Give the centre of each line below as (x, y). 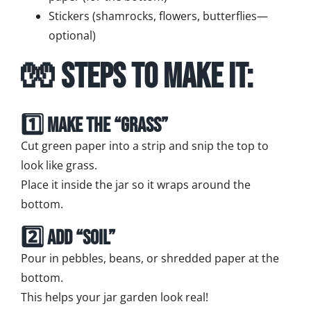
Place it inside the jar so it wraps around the (136, 185)
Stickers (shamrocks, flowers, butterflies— (158, 16)
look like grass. (59, 166)
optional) (72, 36)
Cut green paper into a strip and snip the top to (145, 146)
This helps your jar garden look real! (115, 297)
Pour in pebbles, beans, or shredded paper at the (150, 259)
